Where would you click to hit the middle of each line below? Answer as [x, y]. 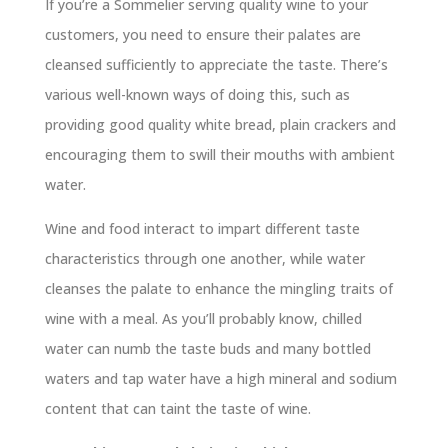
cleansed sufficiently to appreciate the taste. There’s [216, 64]
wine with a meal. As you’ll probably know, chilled [203, 318]
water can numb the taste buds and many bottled [207, 348]
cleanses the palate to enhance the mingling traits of [218, 288]
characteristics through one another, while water [204, 258]
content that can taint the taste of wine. [177, 408]
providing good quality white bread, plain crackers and [220, 124]
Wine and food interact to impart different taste [202, 228]
